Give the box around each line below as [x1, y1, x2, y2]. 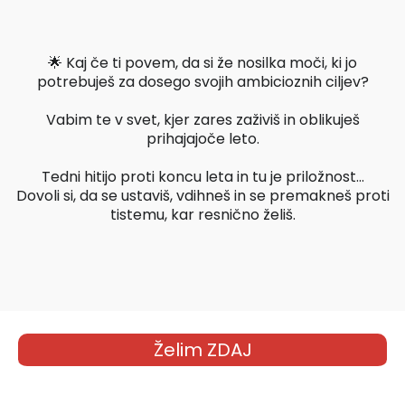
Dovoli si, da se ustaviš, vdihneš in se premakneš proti [15, 185, 390, 207]
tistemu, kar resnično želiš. [109, 204, 296, 226]
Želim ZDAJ [153, 337, 252, 363]
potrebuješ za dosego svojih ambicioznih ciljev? [36, 71, 369, 93]
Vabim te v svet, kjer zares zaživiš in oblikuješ [45, 109, 360, 131]
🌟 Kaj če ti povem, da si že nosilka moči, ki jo [48, 52, 357, 74]
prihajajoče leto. [146, 128, 259, 150]
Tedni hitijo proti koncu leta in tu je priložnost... [41, 166, 364, 188]
